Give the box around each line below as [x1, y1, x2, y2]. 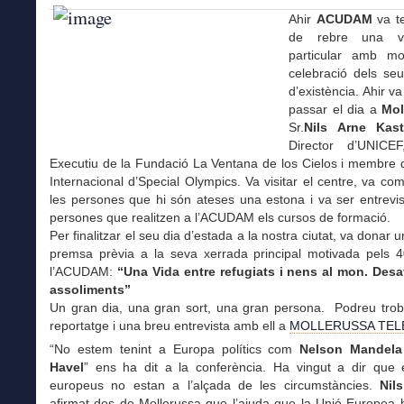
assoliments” [50, 282, 131, 297]
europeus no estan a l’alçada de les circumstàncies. [50, 378, 381, 393]
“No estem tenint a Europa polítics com [50, 342, 300, 357]
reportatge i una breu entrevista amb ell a [50, 318, 289, 333]
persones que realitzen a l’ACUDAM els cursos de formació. [50, 210, 390, 225]
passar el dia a [289, 102, 382, 116]
